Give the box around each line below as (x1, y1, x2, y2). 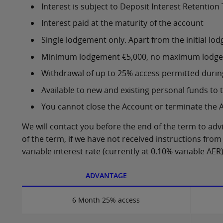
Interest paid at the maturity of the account (41, 17, 204, 29)
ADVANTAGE (86, 171, 127, 181)
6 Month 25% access (72, 195, 140, 205)
